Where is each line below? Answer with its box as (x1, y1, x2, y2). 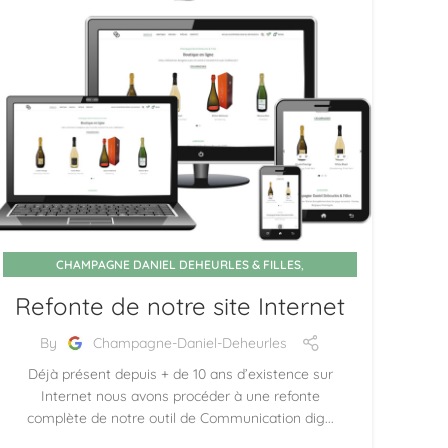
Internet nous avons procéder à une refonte (40, 387, 320, 405)
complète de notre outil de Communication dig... (26, 409, 334, 427)
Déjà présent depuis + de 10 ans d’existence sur (27, 365, 333, 383)
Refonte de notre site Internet (15, 291, 345, 321)
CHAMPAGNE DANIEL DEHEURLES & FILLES (56, 257, 301, 272)
